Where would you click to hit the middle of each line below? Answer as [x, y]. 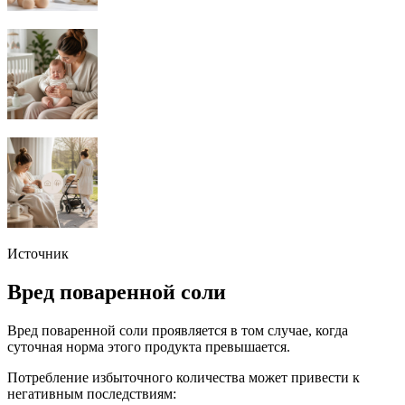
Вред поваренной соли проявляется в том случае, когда [178, 331]
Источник [38, 254]
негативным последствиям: [92, 394]
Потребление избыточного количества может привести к [184, 378]
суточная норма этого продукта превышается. [149, 347]
